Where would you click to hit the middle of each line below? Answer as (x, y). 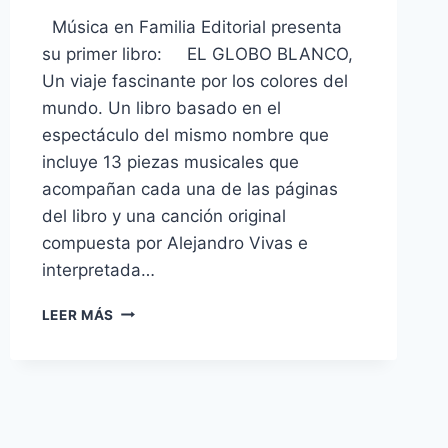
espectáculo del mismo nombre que (185, 134)
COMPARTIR (157, 435)
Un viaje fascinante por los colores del (194, 80)
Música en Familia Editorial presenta (191, 26)
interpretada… (98, 269)
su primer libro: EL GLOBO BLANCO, (197, 53)
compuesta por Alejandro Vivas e (174, 242)
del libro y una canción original (163, 215)
